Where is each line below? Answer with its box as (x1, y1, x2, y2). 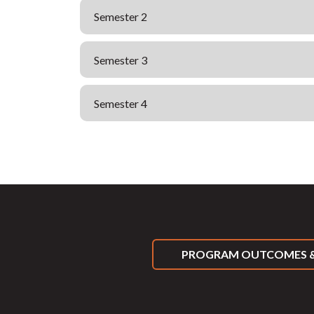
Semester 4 (94, 96, 147, 110)
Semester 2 (94, 9, 147, 23)
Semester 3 (94, 53, 147, 67)
